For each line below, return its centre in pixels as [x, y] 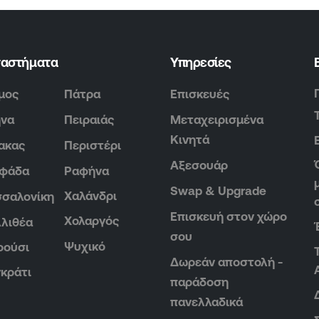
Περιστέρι [92, 146]
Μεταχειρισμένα [216, 120]
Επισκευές [199, 94]
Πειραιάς [89, 120]
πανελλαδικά [206, 302]
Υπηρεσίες [200, 63]
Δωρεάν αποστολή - [226, 262]
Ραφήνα [86, 171]
